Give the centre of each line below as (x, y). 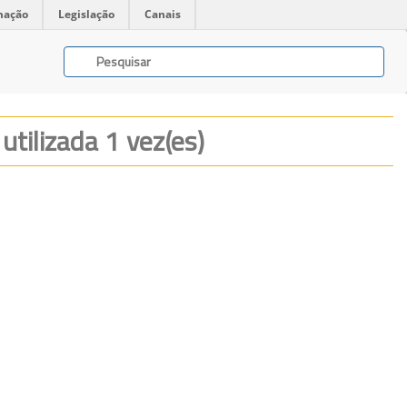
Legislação (86, 14)
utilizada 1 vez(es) (104, 141)
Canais (163, 14)
